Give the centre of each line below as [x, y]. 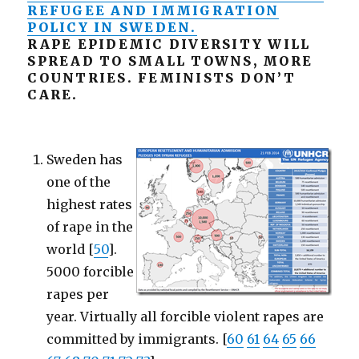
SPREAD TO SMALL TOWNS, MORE [170, 61]
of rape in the [90, 227]
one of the [79, 182]
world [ [71, 249]
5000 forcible [91, 272]
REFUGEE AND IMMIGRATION [153, 10]
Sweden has [85, 159]
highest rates [90, 204]
